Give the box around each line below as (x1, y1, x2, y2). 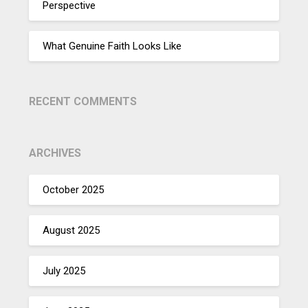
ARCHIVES (29, 146, 82, 160)
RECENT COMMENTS (29, 95, 137, 109)
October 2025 (43, 183, 104, 196)
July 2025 (43, 264, 86, 277)
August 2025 (43, 223, 100, 236)
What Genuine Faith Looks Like (43, 39, 182, 52)
